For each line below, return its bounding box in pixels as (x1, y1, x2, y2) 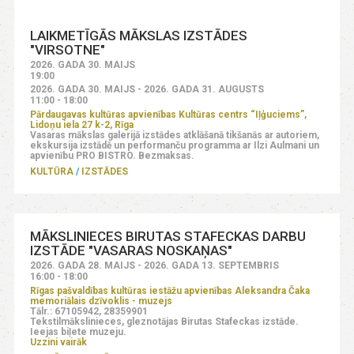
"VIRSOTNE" (30, 41, 106, 58)
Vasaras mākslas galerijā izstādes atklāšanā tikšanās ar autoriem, (30, 129, 320, 141)
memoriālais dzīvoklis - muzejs (30, 295, 173, 307)
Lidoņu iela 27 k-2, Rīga (30, 119, 134, 130)
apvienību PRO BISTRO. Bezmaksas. (30, 149, 195, 161)
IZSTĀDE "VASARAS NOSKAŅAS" (30, 242, 233, 258)
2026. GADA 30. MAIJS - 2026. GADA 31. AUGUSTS (30, 83, 265, 95)
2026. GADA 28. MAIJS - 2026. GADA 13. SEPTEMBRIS (30, 259, 280, 271)
